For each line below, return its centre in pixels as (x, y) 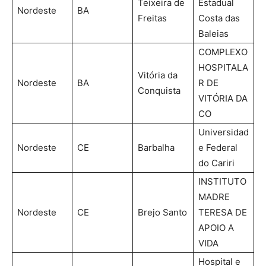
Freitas (152, 18)
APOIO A (216, 227)
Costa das (219, 18)
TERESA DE (223, 212)
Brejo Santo (162, 212)
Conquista (159, 90)
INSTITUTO (222, 181)
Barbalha (156, 147)
